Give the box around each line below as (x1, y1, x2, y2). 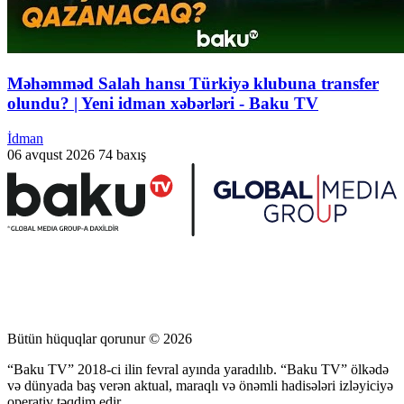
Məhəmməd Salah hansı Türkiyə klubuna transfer (7, 74, 379, 94)
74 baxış (98, 146, 146, 162)
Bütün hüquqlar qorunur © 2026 (7, 330, 192, 346)
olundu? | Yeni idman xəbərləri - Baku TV (7, 94, 318, 114)
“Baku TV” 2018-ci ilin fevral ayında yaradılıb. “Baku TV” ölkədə (7, 361, 389, 377)
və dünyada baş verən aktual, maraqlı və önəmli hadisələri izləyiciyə (7, 377, 393, 393)
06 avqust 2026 (7, 146, 95, 162)
